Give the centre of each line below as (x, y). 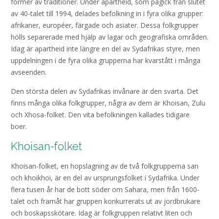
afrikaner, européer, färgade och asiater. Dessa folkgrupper (105, 25)
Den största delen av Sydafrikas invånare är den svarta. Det (105, 91)
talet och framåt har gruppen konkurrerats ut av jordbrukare (106, 201)
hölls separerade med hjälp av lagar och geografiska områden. (109, 37)
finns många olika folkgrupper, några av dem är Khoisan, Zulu (108, 103)
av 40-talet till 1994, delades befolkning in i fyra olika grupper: (107, 13)
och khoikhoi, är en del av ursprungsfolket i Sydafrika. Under (105, 178)
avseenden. (30, 72)
